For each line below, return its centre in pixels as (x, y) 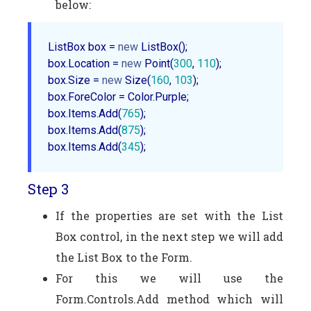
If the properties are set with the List (169, 215)
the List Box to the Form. (124, 257)
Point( (158, 63)
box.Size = (75, 80)
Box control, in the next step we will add (169, 236)
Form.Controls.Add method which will (169, 299)
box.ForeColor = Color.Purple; (121, 96)
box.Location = (85, 63)
